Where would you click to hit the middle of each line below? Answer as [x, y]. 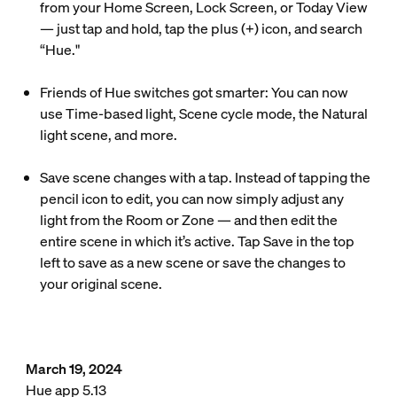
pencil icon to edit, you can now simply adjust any [191, 198]
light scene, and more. [108, 135]
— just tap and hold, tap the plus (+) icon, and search [201, 28]
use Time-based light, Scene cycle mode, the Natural [203, 113]
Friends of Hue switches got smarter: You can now [194, 92]
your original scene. [101, 284]
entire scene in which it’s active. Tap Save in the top [197, 241]
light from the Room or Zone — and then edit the [188, 220]
